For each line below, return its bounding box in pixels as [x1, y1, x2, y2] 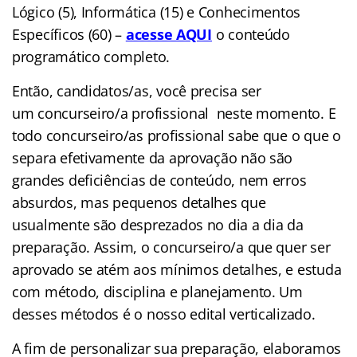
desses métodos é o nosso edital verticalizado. [12, 304, 316, 324]
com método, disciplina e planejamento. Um [12, 281, 303, 301]
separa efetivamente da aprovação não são [12, 147, 293, 167]
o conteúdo [211, 24, 290, 44]
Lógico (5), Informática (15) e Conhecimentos [12, 2, 301, 22]
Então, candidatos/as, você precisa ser [12, 80, 261, 100]
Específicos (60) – [12, 24, 123, 44]
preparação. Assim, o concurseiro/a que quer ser [12, 237, 331, 257]
